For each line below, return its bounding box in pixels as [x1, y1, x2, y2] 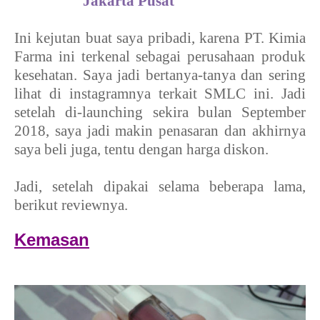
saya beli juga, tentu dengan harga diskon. [14, 140, 269, 158]
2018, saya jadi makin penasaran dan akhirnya [14, 121, 306, 139]
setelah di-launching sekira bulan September [14, 103, 306, 121]
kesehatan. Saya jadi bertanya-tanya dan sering [14, 66, 306, 84]
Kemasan [14, 229, 89, 249]
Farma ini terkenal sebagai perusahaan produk [14, 47, 306, 65]
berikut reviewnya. [14, 196, 128, 214]
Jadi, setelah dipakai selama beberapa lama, [14, 177, 306, 195]
